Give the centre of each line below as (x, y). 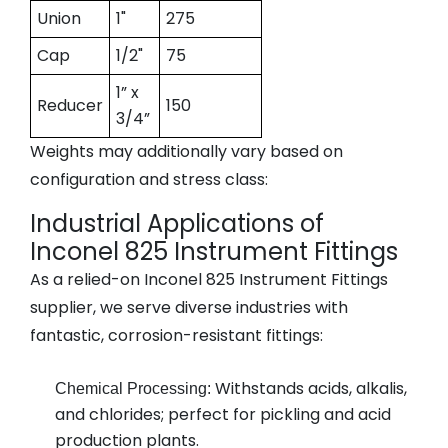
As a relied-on (87, 279)
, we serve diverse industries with (220, 307)
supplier (61, 307)
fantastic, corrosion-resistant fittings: (176, 335)
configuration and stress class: (149, 179)
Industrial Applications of (177, 223)
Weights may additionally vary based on (186, 151)
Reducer (70, 105)
